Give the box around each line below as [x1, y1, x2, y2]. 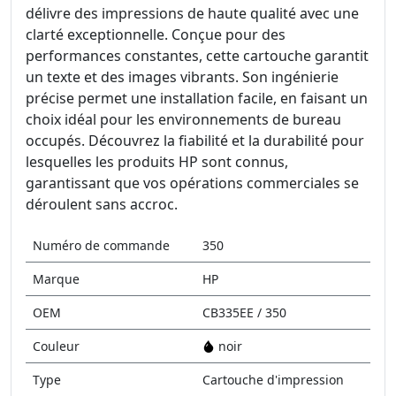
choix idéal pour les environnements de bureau [26, 110, 341, 129]
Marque [33, 270, 80, 287]
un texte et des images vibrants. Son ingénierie [26, 67, 339, 87]
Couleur [33, 338, 80, 354]
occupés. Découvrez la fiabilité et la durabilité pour [26, 131, 364, 150]
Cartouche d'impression [202, 371, 344, 388]
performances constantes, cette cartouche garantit [26, 46, 369, 65]
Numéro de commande [33, 237, 170, 254]
